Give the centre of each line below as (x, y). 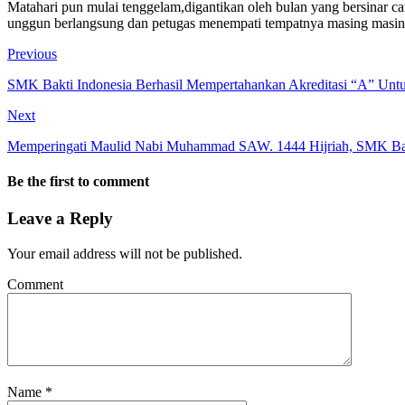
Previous (32, 53)
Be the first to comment (78, 182)
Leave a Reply (60, 219)
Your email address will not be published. (125, 254)
